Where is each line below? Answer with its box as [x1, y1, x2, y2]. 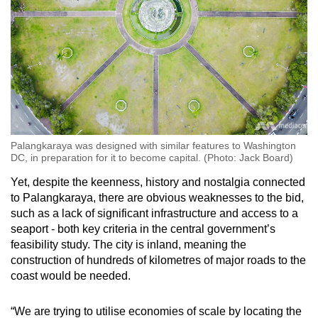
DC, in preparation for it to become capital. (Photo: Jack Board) [11, 152, 293, 163]
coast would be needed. [11, 270, 131, 282]
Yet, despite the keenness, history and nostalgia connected [11, 176, 305, 188]
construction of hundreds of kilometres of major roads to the [11, 254, 306, 266]
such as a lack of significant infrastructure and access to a [11, 207, 298, 219]
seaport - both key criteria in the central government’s [11, 223, 275, 235]
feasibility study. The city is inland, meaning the [11, 238, 246, 251]
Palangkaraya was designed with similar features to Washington [11, 140, 296, 151]
